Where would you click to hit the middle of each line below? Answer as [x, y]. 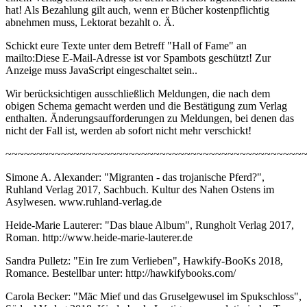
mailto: [20, 58]
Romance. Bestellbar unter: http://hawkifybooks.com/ [121, 273]
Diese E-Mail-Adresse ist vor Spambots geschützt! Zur [153, 58]
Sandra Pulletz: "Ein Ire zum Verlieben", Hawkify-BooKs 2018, [144, 261]
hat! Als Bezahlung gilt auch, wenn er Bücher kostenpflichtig [137, 10]
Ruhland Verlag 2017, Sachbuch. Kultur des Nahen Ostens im [140, 190]
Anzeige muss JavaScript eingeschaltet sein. [100, 71]
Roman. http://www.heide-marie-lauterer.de [99, 238]
